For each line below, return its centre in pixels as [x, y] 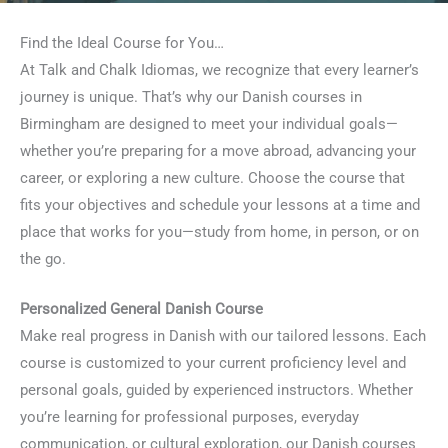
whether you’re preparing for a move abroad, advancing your [218, 151]
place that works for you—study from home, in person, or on [219, 232]
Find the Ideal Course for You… [122, 43]
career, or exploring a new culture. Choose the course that [212, 178]
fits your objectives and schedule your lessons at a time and [220, 205]
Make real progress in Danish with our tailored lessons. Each [223, 336]
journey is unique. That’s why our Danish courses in [191, 97]
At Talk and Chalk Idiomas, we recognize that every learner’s [219, 70]
